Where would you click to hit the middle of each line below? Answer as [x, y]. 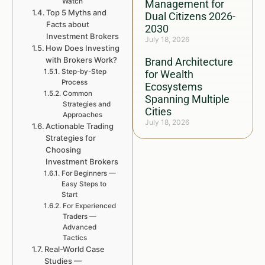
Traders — [79, 216]
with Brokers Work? [82, 60]
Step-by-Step [84, 72]
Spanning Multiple [187, 99]
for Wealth [169, 74]
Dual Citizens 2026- [190, 16]
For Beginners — [88, 173]
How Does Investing [83, 48]
